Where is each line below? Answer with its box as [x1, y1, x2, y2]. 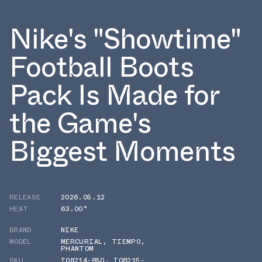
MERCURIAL [61, 236, 103, 247]
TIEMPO [111, 236, 141, 247]
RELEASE [9, 191, 41, 202]
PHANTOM [61, 243, 94, 254]
